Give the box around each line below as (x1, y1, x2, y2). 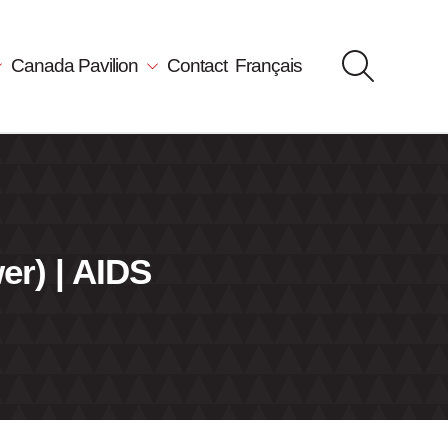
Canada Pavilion (11, 55, 143, 76)
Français (235, 55, 302, 76)
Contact (167, 55, 227, 76)
